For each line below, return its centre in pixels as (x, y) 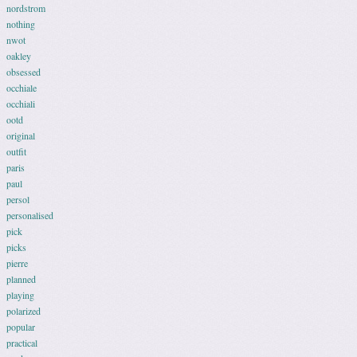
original (21, 135)
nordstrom (26, 8)
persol (18, 199)
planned (21, 279)
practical (22, 343)
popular (21, 327)
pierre (17, 263)
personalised (30, 215)
